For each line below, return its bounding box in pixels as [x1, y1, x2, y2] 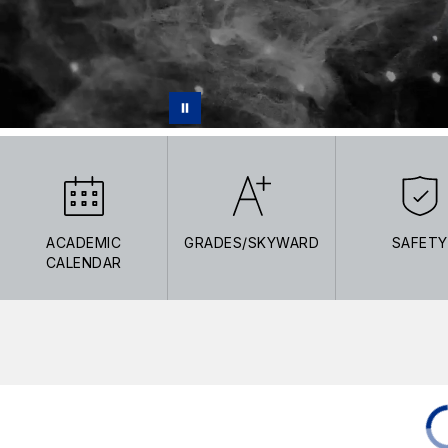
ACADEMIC [46, 233, 122, 251]
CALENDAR [45, 253, 122, 271]
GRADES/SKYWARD [184, 233, 320, 251]
